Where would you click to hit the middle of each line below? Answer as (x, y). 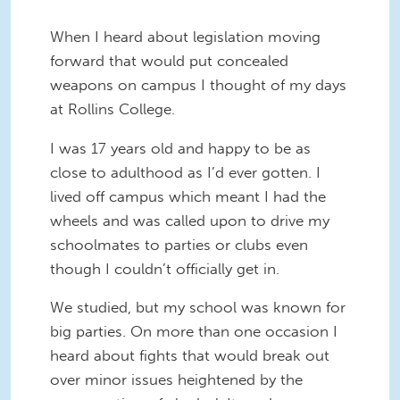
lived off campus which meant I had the (188, 196)
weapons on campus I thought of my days (198, 84)
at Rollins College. (112, 108)
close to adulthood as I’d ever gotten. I (185, 172)
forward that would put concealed (169, 60)
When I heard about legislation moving (185, 36)
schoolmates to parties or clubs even (179, 244)
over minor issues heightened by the (176, 380)
